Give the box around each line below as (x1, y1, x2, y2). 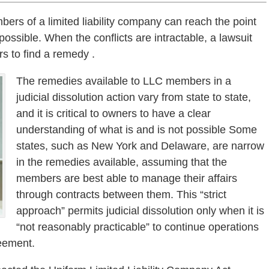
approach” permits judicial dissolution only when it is (16, 205, 264, 217)
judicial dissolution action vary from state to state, (16, 91, 251, 104)
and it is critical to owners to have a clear (16, 107, 211, 120)
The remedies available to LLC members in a (16, 75, 231, 88)
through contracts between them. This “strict (16, 189, 226, 201)
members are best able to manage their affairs (16, 172, 237, 185)
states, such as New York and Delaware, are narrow (16, 140, 264, 153)
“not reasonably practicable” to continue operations (16, 221, 259, 234)
